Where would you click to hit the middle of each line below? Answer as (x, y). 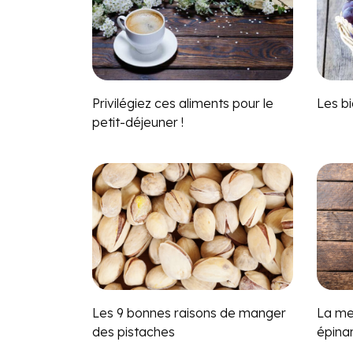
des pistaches (134, 331)
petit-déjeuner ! (138, 122)
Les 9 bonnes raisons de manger (189, 312)
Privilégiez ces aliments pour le (183, 103)
